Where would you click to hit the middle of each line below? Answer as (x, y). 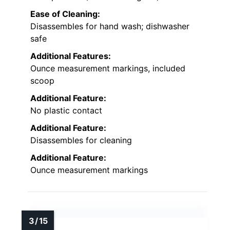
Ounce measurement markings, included (108, 69)
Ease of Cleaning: (65, 14)
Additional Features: (71, 56)
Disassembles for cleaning (81, 140)
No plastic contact (66, 111)
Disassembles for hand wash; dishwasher (110, 26)
